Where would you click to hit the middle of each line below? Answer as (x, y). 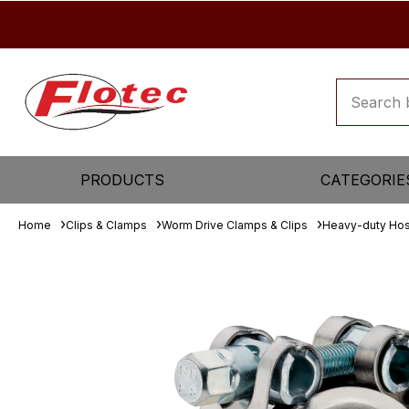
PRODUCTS (123, 180)
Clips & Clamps (106, 225)
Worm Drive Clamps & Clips (235, 225)
